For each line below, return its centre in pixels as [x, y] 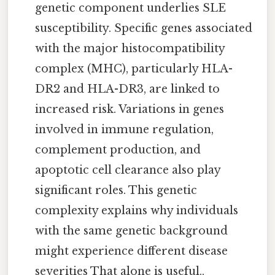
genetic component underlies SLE [131, 8]
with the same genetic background [132, 231]
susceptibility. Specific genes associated [144, 29]
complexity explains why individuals [137, 211]
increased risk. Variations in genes [130, 110]
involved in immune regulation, [125, 130]
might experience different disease [132, 251]
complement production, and [118, 150]
